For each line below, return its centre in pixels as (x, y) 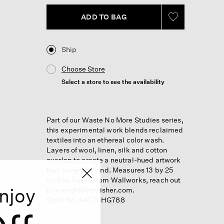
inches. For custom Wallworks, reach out (113, 179)
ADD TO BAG (104, 16)
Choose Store (83, 68)
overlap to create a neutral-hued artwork (113, 159)
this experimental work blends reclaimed (115, 129)
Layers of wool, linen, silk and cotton (107, 149)
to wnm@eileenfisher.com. (90, 189)
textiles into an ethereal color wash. (105, 139)
